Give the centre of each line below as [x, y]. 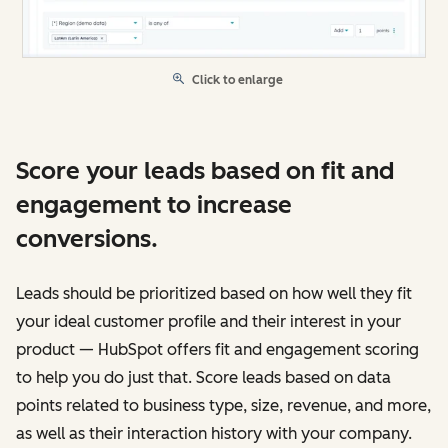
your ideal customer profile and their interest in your [208, 321]
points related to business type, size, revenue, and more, [223, 405]
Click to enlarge [237, 79]
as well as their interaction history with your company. [214, 433]
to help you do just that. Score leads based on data [203, 377]
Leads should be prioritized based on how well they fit [214, 293]
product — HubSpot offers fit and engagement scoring [217, 349]
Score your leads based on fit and [205, 170]
